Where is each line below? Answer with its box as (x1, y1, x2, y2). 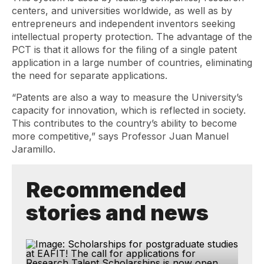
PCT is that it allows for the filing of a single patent (12, 44, 237, 55)
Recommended (26, 177, 186, 203)
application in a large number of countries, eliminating (12, 57, 252, 68)
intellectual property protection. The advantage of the (12, 31, 252, 42)
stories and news (26, 200, 209, 226)
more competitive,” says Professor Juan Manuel (12, 130, 229, 142)
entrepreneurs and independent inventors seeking (12, 18, 235, 29)
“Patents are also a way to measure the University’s (12, 91, 243, 103)
